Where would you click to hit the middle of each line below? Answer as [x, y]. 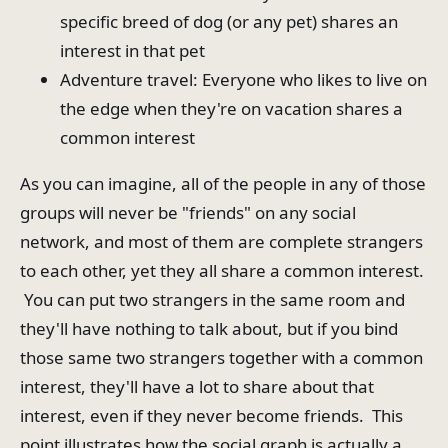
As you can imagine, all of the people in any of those [223, 184]
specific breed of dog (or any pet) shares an [229, 22]
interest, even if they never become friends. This [211, 416]
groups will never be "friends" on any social [188, 213]
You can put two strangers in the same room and [212, 300]
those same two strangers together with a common [221, 358]
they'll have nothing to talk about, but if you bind [209, 329]
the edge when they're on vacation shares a [231, 109]
